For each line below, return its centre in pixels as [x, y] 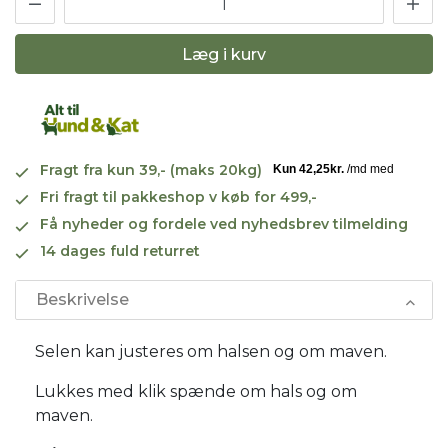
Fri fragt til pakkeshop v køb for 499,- [178, 196]
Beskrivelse [82, 299]
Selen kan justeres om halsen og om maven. [211, 351]
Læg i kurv [224, 54]
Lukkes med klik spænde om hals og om [196, 391]
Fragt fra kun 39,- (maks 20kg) [151, 169]
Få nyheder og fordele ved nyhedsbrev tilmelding [224, 223]
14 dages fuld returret [120, 250]
